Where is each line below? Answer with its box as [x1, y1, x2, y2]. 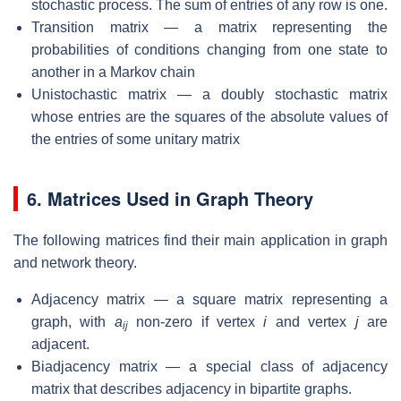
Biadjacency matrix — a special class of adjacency [31, 359, 388, 375]
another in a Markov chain [31, 64, 195, 81]
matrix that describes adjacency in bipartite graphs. [31, 381, 352, 397]
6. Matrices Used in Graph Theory [27, 185, 313, 212]
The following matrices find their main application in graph [13, 233, 388, 249]
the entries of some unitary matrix [31, 132, 240, 148]
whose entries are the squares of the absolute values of [31, 109, 388, 125]
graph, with [31, 314, 115, 330]
